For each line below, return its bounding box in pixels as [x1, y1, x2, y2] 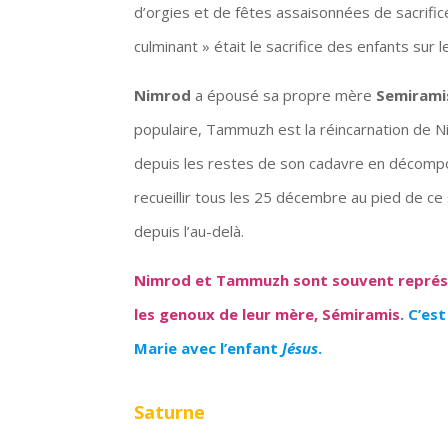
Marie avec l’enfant [134, 337, 283, 358]
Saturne [134, 399, 206, 424]
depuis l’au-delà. [134, 220, 245, 241]
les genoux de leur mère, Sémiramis [134, 303, 401, 324]
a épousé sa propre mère [191, 84, 377, 105]
